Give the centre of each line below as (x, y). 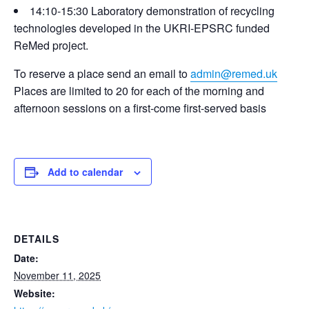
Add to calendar (85, 171)
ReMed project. (51, 45)
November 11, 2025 (57, 275)
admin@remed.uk (234, 73)
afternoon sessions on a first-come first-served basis (140, 108)
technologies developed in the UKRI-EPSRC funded (142, 28)
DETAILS (37, 238)
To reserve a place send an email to (102, 73)
